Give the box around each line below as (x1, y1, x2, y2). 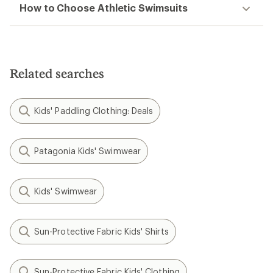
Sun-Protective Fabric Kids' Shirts (34, 226, 169, 236)
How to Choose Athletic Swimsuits (19, 2, 188, 13)
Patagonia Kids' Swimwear (34, 146, 141, 156)
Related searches (10, 66, 104, 80)
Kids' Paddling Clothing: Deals (34, 105, 154, 116)
